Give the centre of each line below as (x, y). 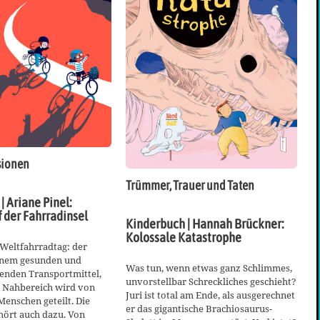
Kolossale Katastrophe (184, 237)
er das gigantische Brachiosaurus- (199, 308)
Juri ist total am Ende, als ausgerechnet (210, 295)
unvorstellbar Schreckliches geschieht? (211, 281)
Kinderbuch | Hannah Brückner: (205, 223)
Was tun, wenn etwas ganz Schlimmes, (209, 267)
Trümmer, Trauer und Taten (190, 185)
